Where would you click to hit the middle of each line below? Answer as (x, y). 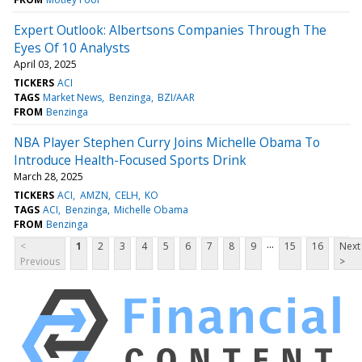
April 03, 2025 (45, 64)
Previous (40, 261)
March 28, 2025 (48, 176)
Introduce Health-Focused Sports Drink (130, 160)
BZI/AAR (176, 97)
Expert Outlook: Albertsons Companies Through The (170, 29)
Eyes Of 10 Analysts (72, 47)
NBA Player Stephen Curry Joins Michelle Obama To (167, 142)
